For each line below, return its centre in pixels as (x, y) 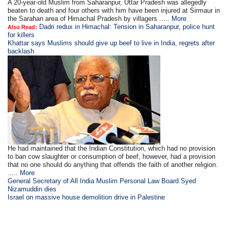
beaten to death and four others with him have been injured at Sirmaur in (114, 10)
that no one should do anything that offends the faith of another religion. (113, 165)
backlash (21, 51)
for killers (21, 35)
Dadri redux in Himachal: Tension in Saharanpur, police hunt (127, 27)
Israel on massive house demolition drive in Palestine (87, 197)
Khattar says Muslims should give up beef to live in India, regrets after (111, 43)
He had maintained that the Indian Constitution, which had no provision (112, 148)
